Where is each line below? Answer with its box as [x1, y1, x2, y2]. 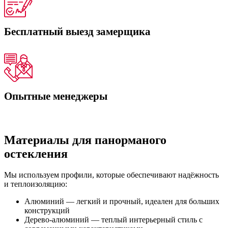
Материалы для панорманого [4, 133, 166, 147]
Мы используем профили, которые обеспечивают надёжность [4, 170, 219, 180]
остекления [4, 147, 68, 160]
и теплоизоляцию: [4, 180, 67, 189]
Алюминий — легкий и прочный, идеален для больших [24, 197, 219, 206]
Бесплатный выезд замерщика [4, 25, 151, 37]
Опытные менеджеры [4, 90, 107, 102]
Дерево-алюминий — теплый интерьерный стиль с [24, 215, 203, 224]
